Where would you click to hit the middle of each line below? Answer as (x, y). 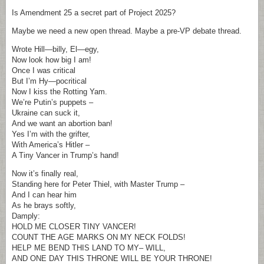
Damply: (26, 216)
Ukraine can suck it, (46, 113)
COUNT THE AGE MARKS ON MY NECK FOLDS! (99, 237)
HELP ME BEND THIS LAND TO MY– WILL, (89, 248)
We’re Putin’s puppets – (52, 102)
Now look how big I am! (52, 60)
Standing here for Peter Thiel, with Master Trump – (98, 184)
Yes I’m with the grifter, (51, 134)
